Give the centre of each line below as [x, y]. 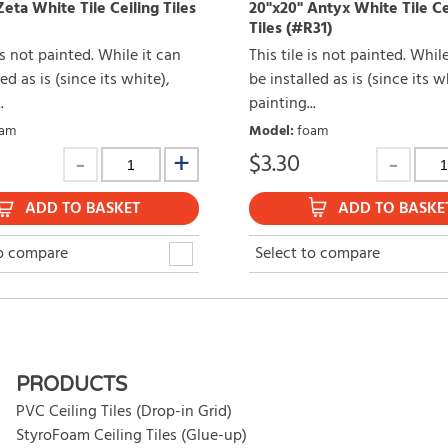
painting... [282, 104]
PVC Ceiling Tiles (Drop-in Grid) [123, 412]
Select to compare [317, 254]
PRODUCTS [71, 385]
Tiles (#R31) [290, 29]
